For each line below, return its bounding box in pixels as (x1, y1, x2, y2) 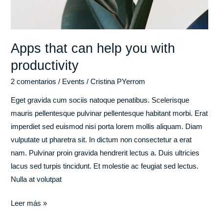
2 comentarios (11, 77, 57, 86)
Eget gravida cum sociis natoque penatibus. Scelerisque (11, 96, 190, 105)
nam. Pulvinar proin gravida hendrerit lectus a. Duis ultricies (11, 149, 200, 157)
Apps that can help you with (11, 41, 175, 56)
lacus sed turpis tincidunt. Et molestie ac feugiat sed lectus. (11, 162, 199, 171)
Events (62, 77, 85, 86)
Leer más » (11, 199, 47, 208)
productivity (11, 58, 79, 73)
